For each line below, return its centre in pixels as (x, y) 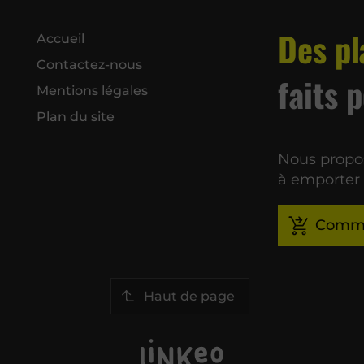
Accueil (61, 38)
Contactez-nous (90, 64)
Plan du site (76, 116)
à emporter (319, 180)
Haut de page (189, 296)
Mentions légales (93, 90)
